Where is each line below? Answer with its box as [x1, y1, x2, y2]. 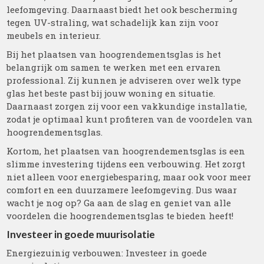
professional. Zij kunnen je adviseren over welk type [6, 74, 242, 86]
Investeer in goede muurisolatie [6, 228, 156, 240]
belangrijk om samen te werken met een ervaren [6, 61, 222, 73]
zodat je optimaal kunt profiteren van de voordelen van [6, 113, 253, 125]
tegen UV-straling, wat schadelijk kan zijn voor [6, 16, 219, 28]
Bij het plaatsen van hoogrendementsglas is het [6, 48, 222, 60]
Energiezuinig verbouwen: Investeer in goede [6, 247, 207, 259]
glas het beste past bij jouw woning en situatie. [6, 87, 216, 99]
